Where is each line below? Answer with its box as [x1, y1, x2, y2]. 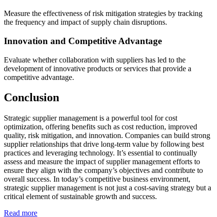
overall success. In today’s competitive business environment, [4, 175, 190, 184]
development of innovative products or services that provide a [4, 64, 191, 73]
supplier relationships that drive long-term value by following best [4, 140, 204, 149]
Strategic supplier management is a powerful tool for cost [4, 114, 177, 123]
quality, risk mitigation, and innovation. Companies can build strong [4, 131, 210, 140]
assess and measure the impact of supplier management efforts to [4, 157, 200, 166]
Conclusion [4, 91, 59, 104]
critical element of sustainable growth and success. [4, 192, 157, 201]
